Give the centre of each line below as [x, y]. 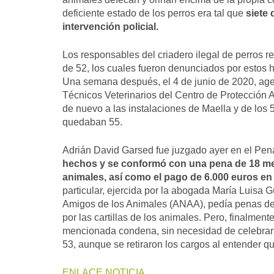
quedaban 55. [92, 122]
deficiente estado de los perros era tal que [153, 13]
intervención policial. [110, 27]
